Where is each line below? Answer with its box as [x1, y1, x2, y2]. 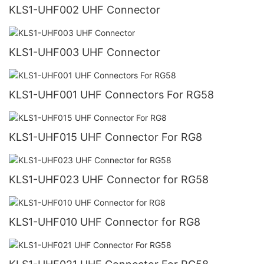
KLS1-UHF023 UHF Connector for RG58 [9, 173, 209, 186]
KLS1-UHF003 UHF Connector [9, 45, 160, 58]
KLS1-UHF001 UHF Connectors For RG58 [9, 88, 214, 101]
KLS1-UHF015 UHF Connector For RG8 [9, 130, 202, 143]
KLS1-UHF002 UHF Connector [9, 3, 160, 16]
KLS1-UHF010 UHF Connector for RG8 [9, 216, 200, 229]
